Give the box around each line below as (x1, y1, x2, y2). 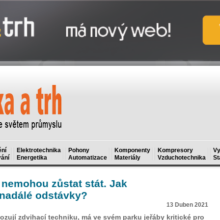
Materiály (114, 154, 140, 161)
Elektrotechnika (17, 147, 61, 154)
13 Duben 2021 (166, 201, 208, 208)
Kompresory (158, 147, 193, 154)
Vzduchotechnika (158, 154, 206, 161)
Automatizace (68, 154, 107, 161)
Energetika (17, 154, 47, 161)
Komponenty (114, 147, 150, 154)
